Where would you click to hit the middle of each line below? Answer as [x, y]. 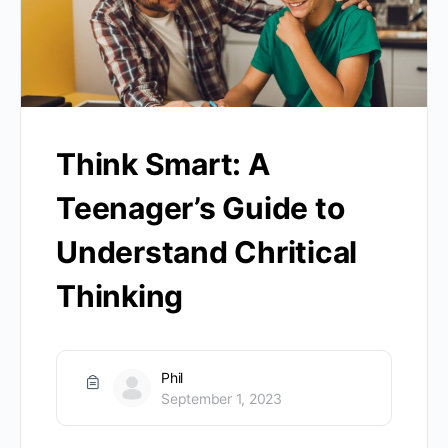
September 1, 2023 [221, 398]
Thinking [120, 295]
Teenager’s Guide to [200, 207]
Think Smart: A [163, 163]
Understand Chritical [207, 251]
